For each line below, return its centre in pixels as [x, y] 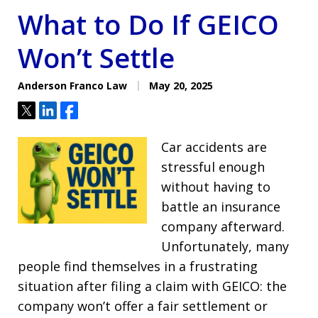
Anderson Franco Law [72, 85]
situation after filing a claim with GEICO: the [152, 286]
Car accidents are [214, 147]
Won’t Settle [96, 57]
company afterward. [223, 226]
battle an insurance [221, 206]
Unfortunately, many [225, 246]
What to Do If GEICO [148, 24]
